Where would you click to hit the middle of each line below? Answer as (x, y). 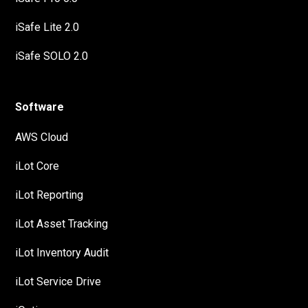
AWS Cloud (42, 137)
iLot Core (37, 166)
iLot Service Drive (58, 282)
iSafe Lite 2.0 (47, 27)
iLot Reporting (49, 195)
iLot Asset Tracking (62, 224)
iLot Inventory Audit (62, 253)
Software (40, 107)
